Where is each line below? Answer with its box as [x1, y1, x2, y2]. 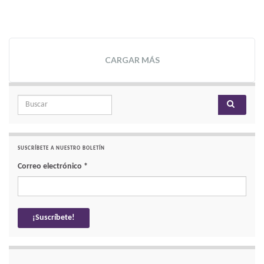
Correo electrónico [18, 162, 84, 171]
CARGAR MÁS [104, 55, 160, 65]
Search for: [17, 98, 48, 105]
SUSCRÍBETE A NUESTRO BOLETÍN [18, 146, 105, 151]
